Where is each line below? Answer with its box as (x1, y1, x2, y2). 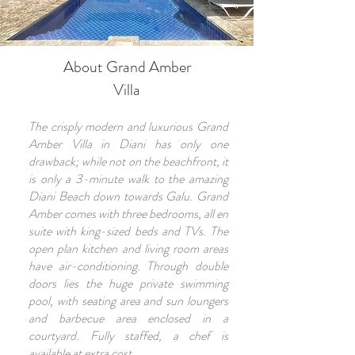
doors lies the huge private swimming (29, 274, 228, 292)
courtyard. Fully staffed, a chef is (29, 326, 228, 345)
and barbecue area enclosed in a (29, 309, 228, 327)
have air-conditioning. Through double (29, 257, 228, 275)
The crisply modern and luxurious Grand (29, 117, 228, 136)
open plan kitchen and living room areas (29, 239, 228, 258)
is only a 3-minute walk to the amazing (29, 170, 228, 188)
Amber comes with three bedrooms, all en (29, 204, 228, 223)
